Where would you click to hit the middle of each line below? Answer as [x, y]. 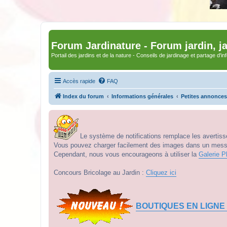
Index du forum [83, 96]
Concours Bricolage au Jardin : [100, 172]
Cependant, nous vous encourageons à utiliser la [126, 154]
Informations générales [142, 96]
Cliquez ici [161, 172]
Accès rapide [79, 81]
